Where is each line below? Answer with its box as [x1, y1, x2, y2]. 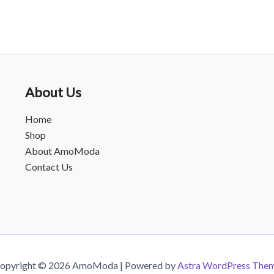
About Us [24, 83, 81, 100]
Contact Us [24, 161, 73, 172]
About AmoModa [24, 145, 100, 157]
